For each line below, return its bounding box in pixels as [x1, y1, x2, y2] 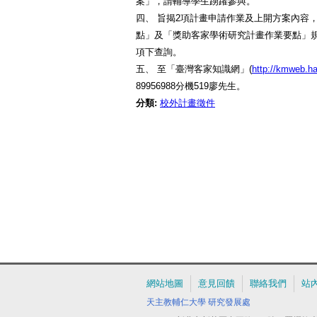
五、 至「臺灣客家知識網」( [136, 64, 252, 74]
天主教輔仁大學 [146, 296, 206, 307]
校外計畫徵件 [160, 98, 215, 108]
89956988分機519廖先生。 [136, 81, 246, 91]
